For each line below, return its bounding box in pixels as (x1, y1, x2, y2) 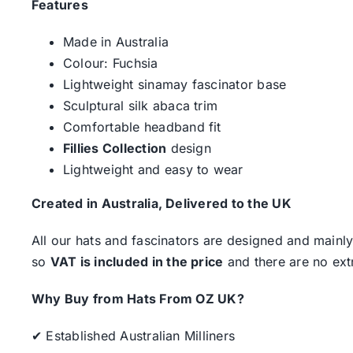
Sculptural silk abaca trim (62, 98, 218, 114)
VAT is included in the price (50, 254, 224, 270)
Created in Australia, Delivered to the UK (31, 195, 292, 212)
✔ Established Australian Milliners (31, 328, 236, 344)
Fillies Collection (62, 140, 167, 157)
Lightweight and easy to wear (62, 162, 243, 178)
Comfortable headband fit (62, 119, 221, 136)
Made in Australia (62, 34, 169, 50)
